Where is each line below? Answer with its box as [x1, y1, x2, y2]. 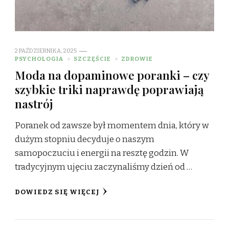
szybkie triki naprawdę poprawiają [15, 81, 204, 98]
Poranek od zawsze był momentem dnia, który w [15, 120, 209, 131]
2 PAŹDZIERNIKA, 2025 [15, 47, 77, 55]
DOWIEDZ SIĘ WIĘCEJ [15, 188, 100, 197]
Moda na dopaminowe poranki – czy [15, 67, 209, 83]
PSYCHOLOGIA [15, 55, 63, 63]
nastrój [15, 96, 53, 112]
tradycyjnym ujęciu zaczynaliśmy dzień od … [15, 162, 192, 173]
